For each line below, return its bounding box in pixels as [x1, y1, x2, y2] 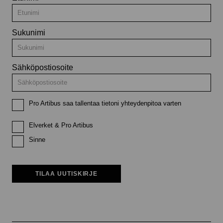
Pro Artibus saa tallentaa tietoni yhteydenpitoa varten [29, 100, 181, 107]
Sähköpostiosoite [12, 63, 73, 72]
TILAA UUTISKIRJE [35, 170, 98, 177]
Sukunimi [12, 28, 45, 37]
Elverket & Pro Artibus [29, 121, 93, 129]
